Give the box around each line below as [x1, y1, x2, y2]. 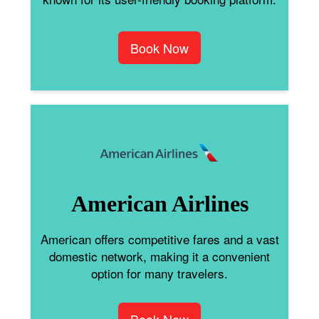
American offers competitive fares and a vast [40, 230, 279, 249]
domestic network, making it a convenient [49, 247, 270, 266]
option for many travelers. [91, 264, 228, 283]
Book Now [130, 38, 189, 57]
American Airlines [70, 191, 249, 217]
